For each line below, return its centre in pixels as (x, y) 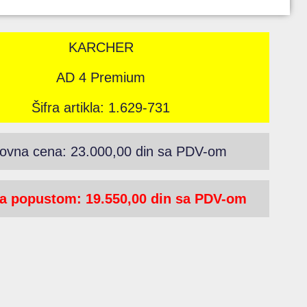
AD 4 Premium (101, 78)
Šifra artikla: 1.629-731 (101, 108)
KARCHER (101, 48)
